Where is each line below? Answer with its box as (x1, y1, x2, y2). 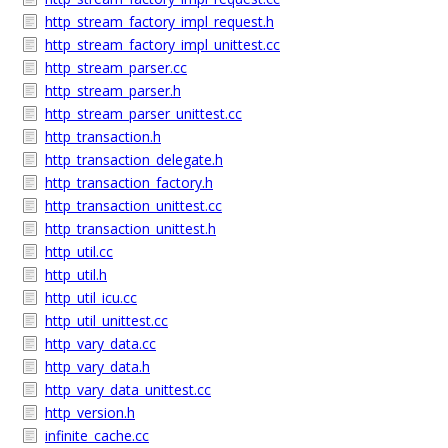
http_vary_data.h (45, 357, 150, 376)
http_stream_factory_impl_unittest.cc (45, 35, 280, 54)
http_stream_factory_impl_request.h (45, 12, 274, 31)
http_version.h (45, 403, 135, 422)
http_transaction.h (45, 127, 161, 146)
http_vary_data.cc (45, 334, 156, 353)
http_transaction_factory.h (45, 173, 213, 192)
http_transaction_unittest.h (45, 219, 216, 238)
